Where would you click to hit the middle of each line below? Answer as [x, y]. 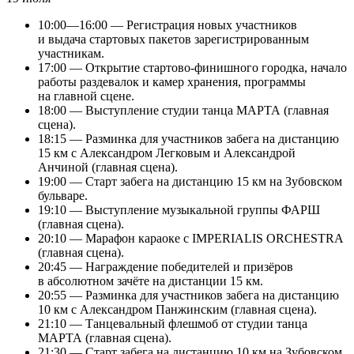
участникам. [71, 54]
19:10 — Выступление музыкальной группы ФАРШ [179, 210]
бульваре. [63, 196]
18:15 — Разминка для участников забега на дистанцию [188, 139]
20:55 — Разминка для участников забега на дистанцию [188, 296]
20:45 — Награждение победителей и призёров [166, 267]
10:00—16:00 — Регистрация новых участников [168, 25]
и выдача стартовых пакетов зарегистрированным [173, 40]
